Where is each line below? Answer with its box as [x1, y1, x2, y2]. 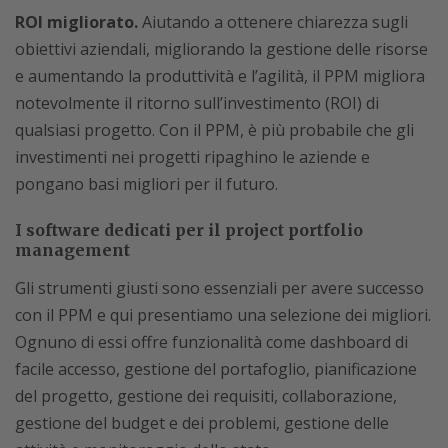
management [15, 240, 130, 260]
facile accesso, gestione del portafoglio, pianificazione [15, 358, 417, 380]
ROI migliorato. [15, 11, 138, 33]
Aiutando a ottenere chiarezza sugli [138, 11, 408, 33]
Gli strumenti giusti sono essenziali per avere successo [15, 277, 424, 299]
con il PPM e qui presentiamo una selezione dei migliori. [15, 304, 431, 326]
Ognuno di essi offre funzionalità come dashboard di [15, 331, 408, 353]
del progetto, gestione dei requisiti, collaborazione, [15, 385, 397, 407]
